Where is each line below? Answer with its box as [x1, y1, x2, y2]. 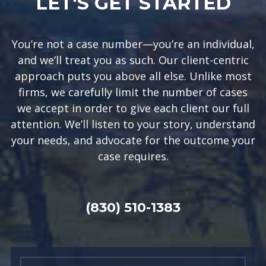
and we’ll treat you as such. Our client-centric [17, 53, 249, 67]
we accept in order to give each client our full [17, 101, 249, 115]
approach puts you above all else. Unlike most [14, 69, 252, 83]
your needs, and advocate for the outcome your [11, 133, 255, 147]
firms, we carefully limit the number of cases [18, 85, 248, 99]
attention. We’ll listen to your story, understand [11, 117, 255, 131]
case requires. [97, 149, 169, 163]
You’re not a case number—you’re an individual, [11, 37, 255, 51]
